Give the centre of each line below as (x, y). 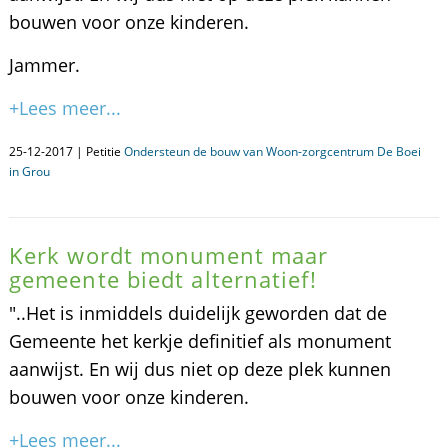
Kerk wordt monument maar (168, 255)
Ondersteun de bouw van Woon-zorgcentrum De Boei (272, 151)
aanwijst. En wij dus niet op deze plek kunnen (199, 369)
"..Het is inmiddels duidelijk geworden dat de (197, 313)
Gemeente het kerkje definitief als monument (199, 341)
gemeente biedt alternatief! (162, 279)
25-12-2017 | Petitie (66, 151)
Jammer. (44, 65)
